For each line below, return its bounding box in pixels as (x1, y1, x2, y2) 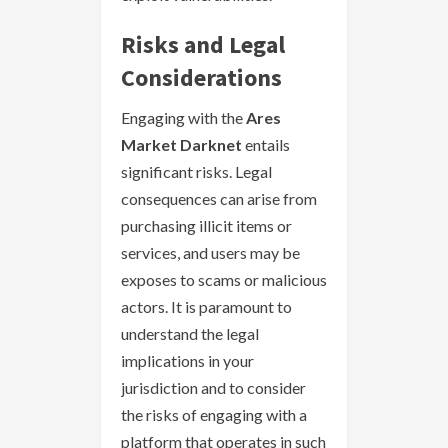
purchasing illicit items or (121, 216, 292, 236)
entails (242, 135, 290, 155)
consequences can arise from (121, 189, 317, 209)
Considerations (121, 62, 282, 94)
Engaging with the (121, 108, 246, 128)
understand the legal (121, 324, 259, 344)
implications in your (121, 351, 254, 371)
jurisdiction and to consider (121, 378, 306, 398)
